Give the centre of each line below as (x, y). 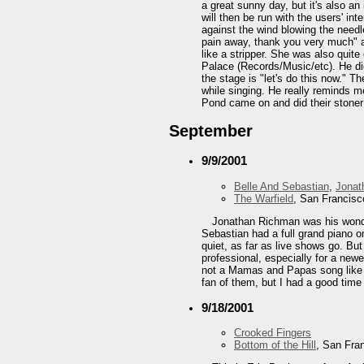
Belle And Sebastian (282, 186)
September (211, 131)
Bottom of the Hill (275, 345)
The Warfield (264, 198)
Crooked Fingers (273, 333)
